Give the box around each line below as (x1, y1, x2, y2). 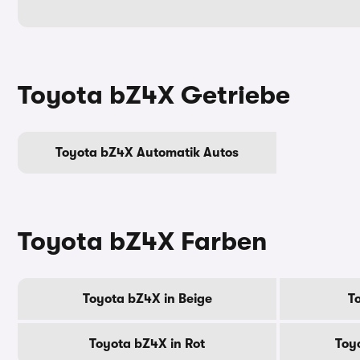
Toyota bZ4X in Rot (89, 336, 205, 351)
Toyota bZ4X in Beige (82, 291, 212, 306)
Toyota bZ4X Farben (18, 226, 267, 256)
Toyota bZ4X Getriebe (18, 80, 290, 110)
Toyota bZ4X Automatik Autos (55, 145, 239, 160)
